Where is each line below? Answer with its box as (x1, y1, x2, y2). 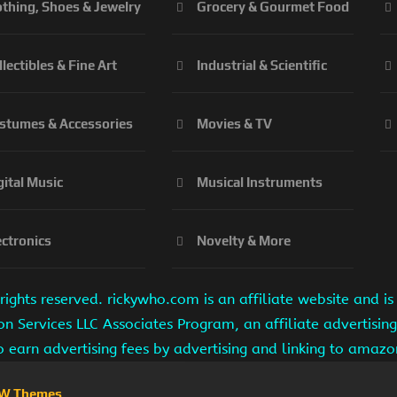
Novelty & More (197, 233, 291, 249)
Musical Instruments (197, 175, 323, 191)
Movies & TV (197, 116, 272, 132)
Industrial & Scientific (197, 58, 327, 74)
